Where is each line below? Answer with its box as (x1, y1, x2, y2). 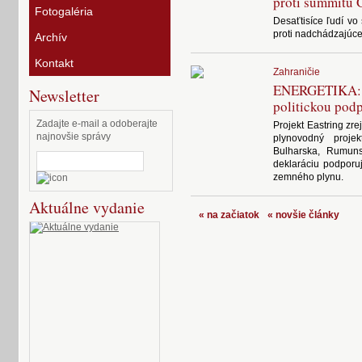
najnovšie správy (36, 131, 111, 142)
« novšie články (267, 209, 339, 221)
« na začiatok (199, 209, 259, 221)
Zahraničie (273, 66, 320, 78)
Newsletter (29, 85, 99, 107)
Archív (35, 31, 67, 44)
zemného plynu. (273, 171, 343, 183)
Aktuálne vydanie (29, 196, 145, 218)
